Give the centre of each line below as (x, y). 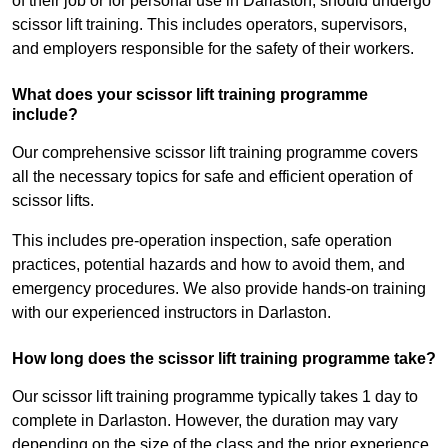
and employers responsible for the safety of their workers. (213, 49)
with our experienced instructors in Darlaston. (171, 313)
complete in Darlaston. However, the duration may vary (205, 421)
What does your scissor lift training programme (190, 95)
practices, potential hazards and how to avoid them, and (208, 265)
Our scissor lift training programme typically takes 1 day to (215, 397)
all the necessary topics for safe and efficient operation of (212, 177)
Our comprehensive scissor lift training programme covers (215, 153)
